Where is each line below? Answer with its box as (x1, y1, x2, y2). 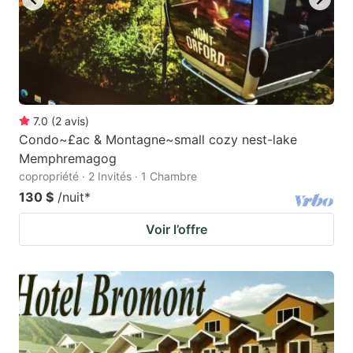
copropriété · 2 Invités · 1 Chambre (19, 169, 197, 183)
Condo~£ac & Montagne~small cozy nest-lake (19, 131, 297, 147)
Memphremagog (19, 150, 117, 166)
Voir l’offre (146, 221, 207, 237)
